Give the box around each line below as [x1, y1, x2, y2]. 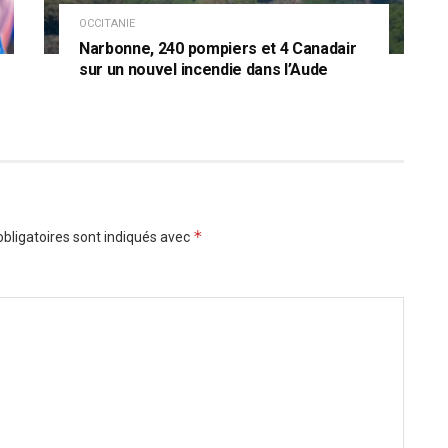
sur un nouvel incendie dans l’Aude [79, 59, 329, 79]
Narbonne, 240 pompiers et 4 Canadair [79, 38, 357, 58]
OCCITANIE [79, 16, 135, 30]
